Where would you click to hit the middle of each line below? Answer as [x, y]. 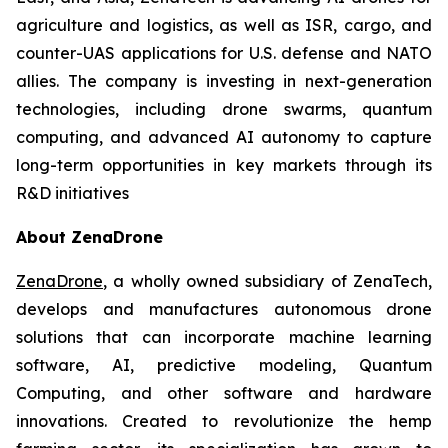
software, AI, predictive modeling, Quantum [224, 365]
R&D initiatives [72, 193]
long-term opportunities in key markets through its [224, 165]
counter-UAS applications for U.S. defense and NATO [224, 53]
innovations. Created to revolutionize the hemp [224, 421]
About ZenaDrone [89, 237]
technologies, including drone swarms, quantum [224, 109]
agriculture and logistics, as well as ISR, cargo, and [224, 25]
